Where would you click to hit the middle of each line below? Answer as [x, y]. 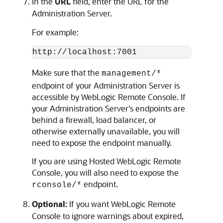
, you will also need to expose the [120, 172]
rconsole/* [57, 185]
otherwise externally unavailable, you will [106, 131]
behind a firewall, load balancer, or [94, 120]
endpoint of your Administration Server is [106, 85]
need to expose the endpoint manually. [102, 143]
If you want [90, 204]
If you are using [60, 161]
